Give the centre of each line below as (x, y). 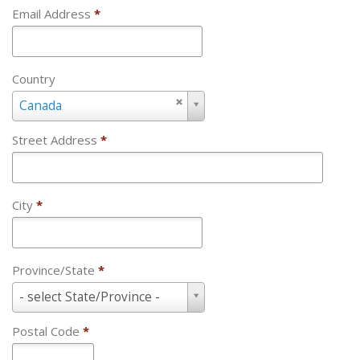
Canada (41, 106)
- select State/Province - (90, 297)
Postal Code (47, 331)
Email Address (53, 14)
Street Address (56, 140)
